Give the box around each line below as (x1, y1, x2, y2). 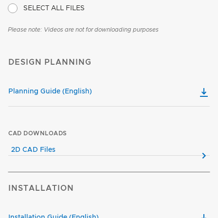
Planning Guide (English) (8, 88, 92, 95)
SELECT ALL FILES (23, 5, 85, 12)
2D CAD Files (11, 146, 55, 154)
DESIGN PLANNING (8, 58, 91, 67)
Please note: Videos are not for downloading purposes (8, 27, 159, 33)
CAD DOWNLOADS (8, 130, 67, 137)
